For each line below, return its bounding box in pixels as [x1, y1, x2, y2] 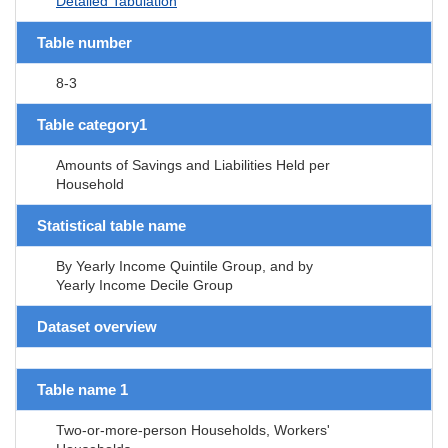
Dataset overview [37, 317, 157, 335]
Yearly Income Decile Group [56, 276, 233, 293]
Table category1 [37, 115, 147, 133]
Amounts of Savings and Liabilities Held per [56, 156, 330, 173]
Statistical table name [37, 216, 186, 234]
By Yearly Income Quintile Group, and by [56, 257, 313, 274]
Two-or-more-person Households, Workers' [56, 421, 330, 438]
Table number [37, 33, 132, 51]
